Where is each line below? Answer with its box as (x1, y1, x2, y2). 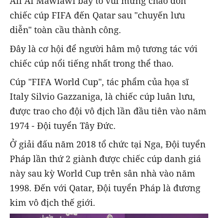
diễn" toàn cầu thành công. (10, 24, 124, 36)
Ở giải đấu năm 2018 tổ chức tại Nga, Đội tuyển (10, 138, 206, 150)
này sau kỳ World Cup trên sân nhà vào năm (10, 167, 195, 179)
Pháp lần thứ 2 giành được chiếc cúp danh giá (10, 152, 201, 164)
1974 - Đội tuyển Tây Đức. (10, 119, 118, 131)
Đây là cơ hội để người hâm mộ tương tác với (10, 42, 198, 54)
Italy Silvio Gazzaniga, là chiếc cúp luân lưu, (10, 90, 195, 102)
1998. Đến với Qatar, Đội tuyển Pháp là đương (10, 182, 200, 194)
